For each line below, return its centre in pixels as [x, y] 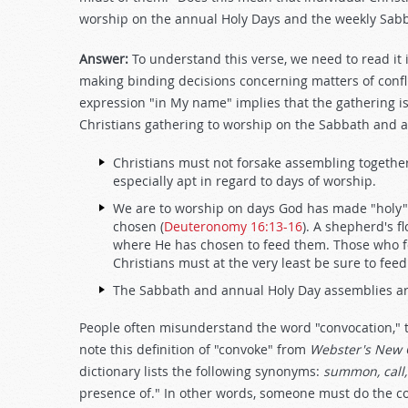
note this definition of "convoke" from [194, 349]
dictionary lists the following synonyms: [201, 371]
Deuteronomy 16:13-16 [233, 226]
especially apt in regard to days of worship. [245, 181]
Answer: [104, 59]
